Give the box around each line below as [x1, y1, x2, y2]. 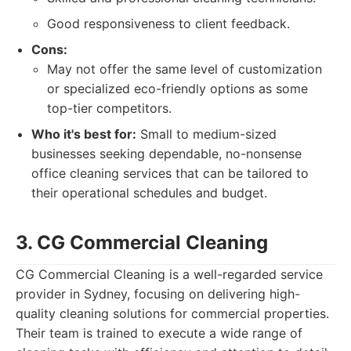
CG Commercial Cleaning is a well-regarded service [16, 266, 323, 282]
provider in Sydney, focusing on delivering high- [16, 286, 300, 302]
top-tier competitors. [47, 100, 172, 116]
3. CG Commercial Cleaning [16, 231, 268, 254]
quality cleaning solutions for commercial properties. [16, 306, 329, 321]
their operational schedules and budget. [31, 185, 267, 201]
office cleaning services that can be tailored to [31, 165, 309, 181]
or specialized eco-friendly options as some [47, 81, 308, 96]
